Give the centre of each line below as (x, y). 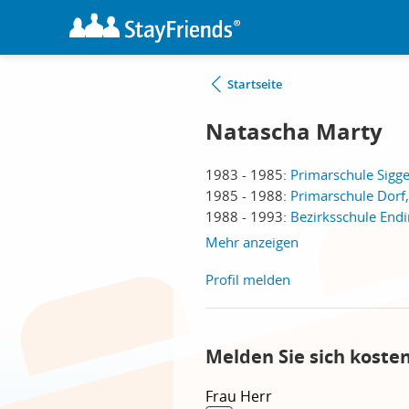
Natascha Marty (294, 131)
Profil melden (248, 279)
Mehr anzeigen (252, 242)
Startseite (255, 84)
